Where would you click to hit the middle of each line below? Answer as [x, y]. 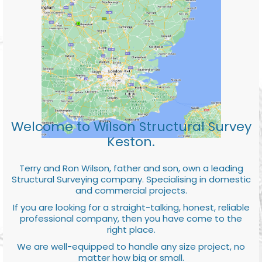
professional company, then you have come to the [131, 219]
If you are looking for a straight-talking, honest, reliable [131, 208]
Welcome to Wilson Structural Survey [131, 127]
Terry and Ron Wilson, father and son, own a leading [131, 168]
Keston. [131, 142]
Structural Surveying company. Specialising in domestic [131, 180]
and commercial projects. [131, 191]
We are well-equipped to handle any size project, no [131, 247]
